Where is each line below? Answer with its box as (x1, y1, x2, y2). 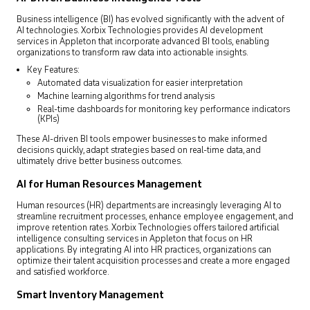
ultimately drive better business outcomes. (17, 155, 183, 168)
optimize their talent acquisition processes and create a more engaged (17, 255, 290, 268)
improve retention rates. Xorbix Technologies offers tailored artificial (17, 221, 279, 235)
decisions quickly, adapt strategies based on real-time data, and (17, 144, 261, 157)
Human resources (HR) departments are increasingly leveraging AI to (17, 199, 282, 212)
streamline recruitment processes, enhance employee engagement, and (17, 210, 293, 224)
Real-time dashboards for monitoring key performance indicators (37, 103, 290, 116)
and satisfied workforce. (17, 266, 109, 279)
